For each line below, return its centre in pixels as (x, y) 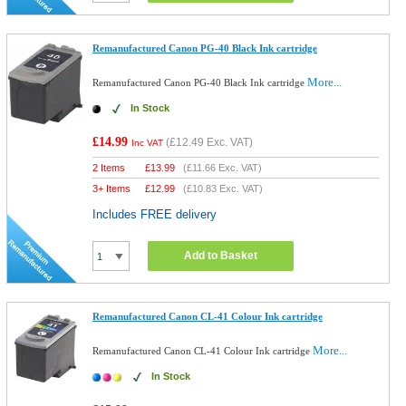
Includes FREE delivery (155, 214)
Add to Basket (221, 256)
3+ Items (112, 188)
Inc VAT (148, 143)
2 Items (109, 168)
